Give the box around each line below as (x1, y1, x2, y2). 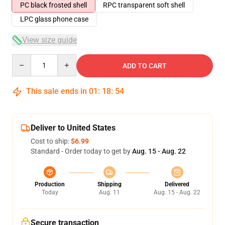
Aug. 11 (98, 189, 120, 196)
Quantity (12, 55, 39, 63)
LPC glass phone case (20, 15, 88, 23)
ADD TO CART (123, 62, 167, 70)
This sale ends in (24, 86, 89, 96)
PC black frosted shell (20, 1, 87, 9)
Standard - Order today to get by (31, 147, 132, 155)
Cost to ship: (31, 137, 71, 145)
